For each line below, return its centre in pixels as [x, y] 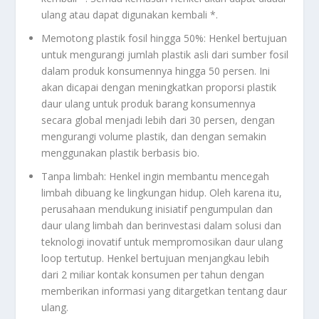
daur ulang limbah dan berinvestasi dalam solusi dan [162, 225]
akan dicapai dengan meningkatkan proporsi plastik [159, 88]
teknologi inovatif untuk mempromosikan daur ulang [162, 241]
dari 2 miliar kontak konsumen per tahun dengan [153, 274]
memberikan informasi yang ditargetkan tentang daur [164, 291]
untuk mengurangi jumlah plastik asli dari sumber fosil [165, 55]
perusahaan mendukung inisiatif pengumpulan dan [157, 209]
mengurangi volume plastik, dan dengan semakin [154, 137]
